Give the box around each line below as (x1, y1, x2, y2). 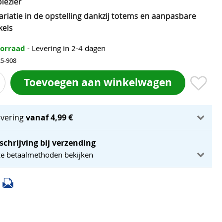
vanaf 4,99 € (26, 112, 73, 123)
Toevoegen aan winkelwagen (24, 75, 172, 90)
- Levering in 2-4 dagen (27, 43, 106, 53)
